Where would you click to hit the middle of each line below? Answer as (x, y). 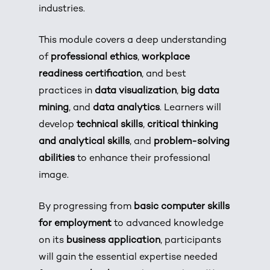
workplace (166, 57)
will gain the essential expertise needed (128, 257)
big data (200, 91)
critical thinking (183, 125)
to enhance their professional (143, 159)
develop (58, 125)
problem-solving (192, 142)
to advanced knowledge (168, 224)
